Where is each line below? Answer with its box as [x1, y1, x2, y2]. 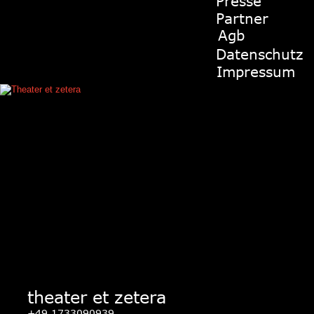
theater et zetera [27, 286, 166, 307]
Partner [216, 8, 268, 27]
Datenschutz [216, 44, 303, 62]
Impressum [217, 62, 295, 80]
